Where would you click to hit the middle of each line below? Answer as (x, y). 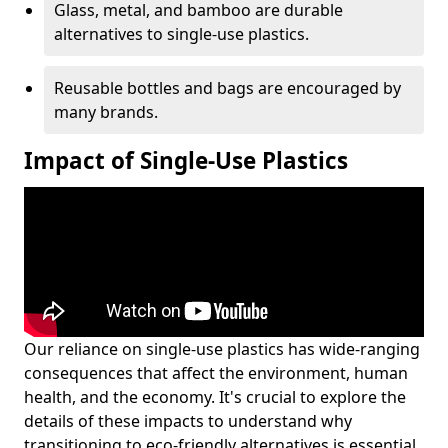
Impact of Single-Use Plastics (186, 160)
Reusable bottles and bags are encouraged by (227, 87)
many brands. (106, 111)
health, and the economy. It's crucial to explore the (215, 396)
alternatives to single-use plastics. (181, 33)
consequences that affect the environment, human (216, 372)
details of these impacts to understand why (188, 420)
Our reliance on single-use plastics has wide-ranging (222, 348)
